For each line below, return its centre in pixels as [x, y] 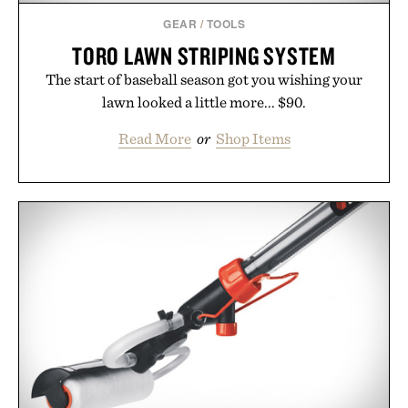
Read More [154, 139]
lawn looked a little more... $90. [204, 102]
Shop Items [253, 139]
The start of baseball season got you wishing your [204, 80]
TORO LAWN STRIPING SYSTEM [204, 56]
